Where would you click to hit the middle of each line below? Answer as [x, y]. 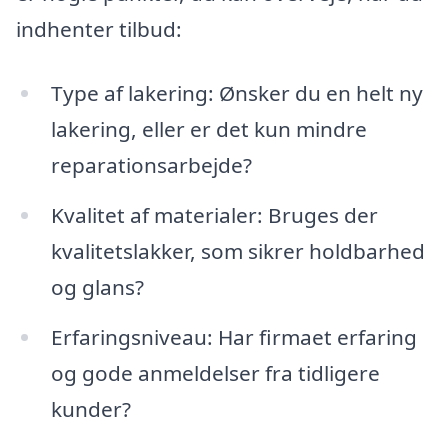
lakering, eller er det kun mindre [208, 129]
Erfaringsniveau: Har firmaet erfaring [233, 336]
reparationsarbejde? [151, 165]
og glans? [97, 286]
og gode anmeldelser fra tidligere [215, 372]
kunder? [90, 408]
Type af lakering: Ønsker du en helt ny [236, 93]
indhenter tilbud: [99, 29]
